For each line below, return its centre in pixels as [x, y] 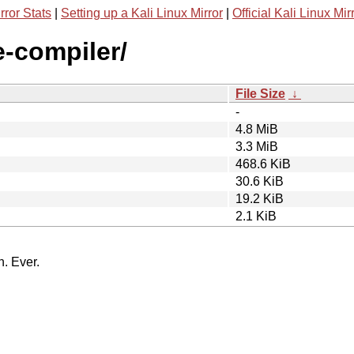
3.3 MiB [257, 146]
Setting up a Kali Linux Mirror [142, 13]
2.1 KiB [256, 216]
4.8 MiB [257, 129]
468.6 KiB [263, 164]
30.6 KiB [260, 181]
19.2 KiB [260, 198]
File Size [260, 93]
